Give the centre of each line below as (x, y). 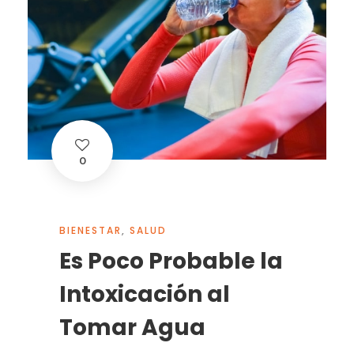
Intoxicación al (145, 295)
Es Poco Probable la (171, 262)
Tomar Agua (132, 328)
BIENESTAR (90, 231)
